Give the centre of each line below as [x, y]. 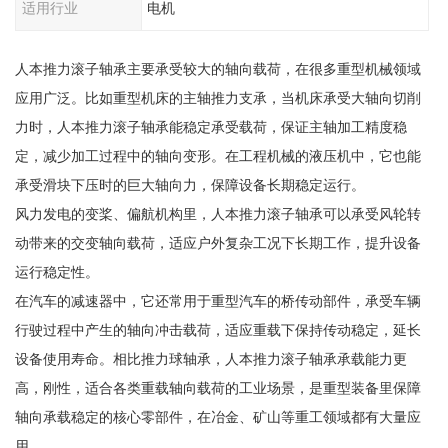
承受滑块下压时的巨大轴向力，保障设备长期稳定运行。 [189, 184]
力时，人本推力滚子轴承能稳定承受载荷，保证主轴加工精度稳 [210, 126]
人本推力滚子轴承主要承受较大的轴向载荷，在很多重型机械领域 [217, 68]
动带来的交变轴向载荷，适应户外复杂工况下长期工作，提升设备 [217, 242]
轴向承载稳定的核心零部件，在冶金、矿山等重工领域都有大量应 [217, 416]
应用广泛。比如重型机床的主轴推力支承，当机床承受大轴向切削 [217, 97]
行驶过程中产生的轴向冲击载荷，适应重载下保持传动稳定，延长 [217, 329]
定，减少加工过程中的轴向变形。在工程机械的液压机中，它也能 [217, 155]
